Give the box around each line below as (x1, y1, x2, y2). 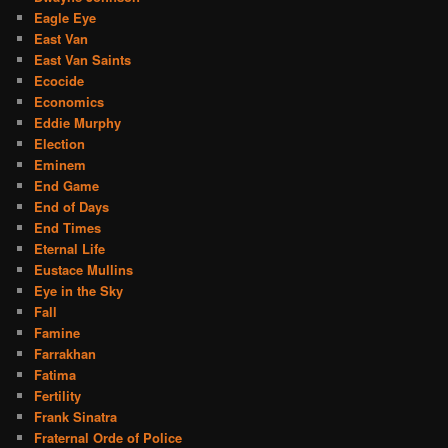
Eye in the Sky (34, 280, 124, 300)
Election (34, 133, 86, 153)
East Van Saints (34, 49, 132, 69)
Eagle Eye (34, 7, 97, 27)
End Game (34, 175, 100, 195)
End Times (34, 217, 102, 237)
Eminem (34, 154, 87, 174)
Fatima (34, 364, 77, 384)
